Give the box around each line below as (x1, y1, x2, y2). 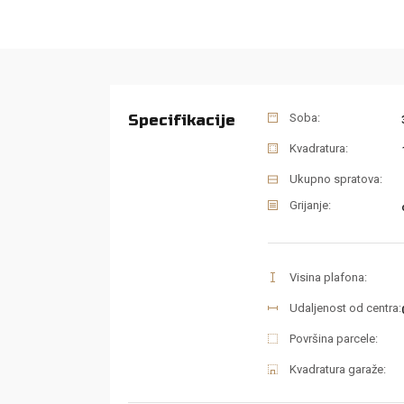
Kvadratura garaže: (289, 363, 386, 377)
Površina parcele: (289, 332, 378, 346)
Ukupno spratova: (289, 172, 382, 187)
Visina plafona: (289, 271, 367, 285)
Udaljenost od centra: (289, 301, 401, 316)
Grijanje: (289, 198, 331, 213)
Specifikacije (128, 111, 235, 130)
